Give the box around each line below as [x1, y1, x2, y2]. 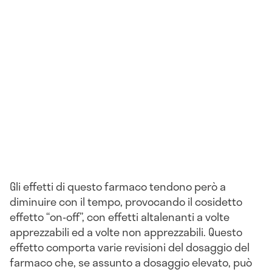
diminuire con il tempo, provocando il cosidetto [10, 192, 242, 210]
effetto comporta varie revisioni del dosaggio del [10, 238, 250, 256]
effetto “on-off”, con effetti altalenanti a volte [10, 208, 229, 225]
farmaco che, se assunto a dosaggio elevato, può [10, 253, 252, 271]
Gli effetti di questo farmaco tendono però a [10, 177, 226, 195]
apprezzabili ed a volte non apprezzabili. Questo [10, 223, 242, 240]
